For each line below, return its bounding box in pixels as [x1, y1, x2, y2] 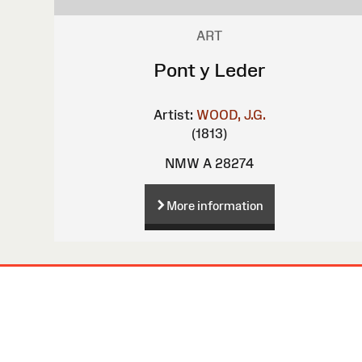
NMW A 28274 [165, 155, 255, 170]
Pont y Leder [153, 58, 266, 81]
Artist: [153, 107, 193, 122]
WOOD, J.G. [196, 107, 266, 122]
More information [166, 198, 263, 213]
